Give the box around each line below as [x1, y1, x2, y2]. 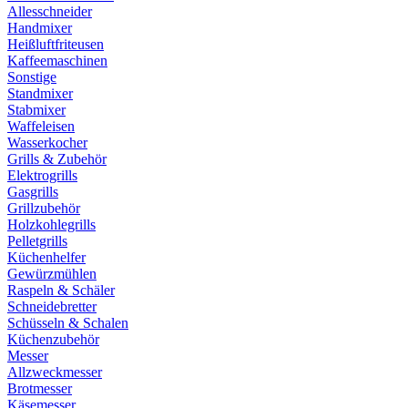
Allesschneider [7, 4, 92, 19]
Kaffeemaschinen [7, 53, 107, 68]
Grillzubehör [7, 200, 80, 216]
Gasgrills [7, 184, 58, 199]
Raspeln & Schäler [7, 282, 115, 298]
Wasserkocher [7, 135, 87, 150]
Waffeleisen [7, 118, 75, 134]
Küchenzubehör [7, 331, 99, 347]
